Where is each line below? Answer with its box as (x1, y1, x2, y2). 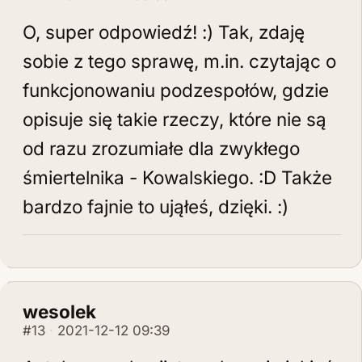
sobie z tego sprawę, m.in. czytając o (23, 50, 336, 72)
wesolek (23, 301, 96, 322)
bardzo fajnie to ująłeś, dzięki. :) (23, 196, 288, 217)
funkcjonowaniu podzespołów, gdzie (23, 79, 329, 101)
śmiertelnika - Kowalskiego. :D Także (23, 166, 332, 188)
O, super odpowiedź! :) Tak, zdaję (23, 21, 305, 43)
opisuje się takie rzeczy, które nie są (23, 108, 326, 130)
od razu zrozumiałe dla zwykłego (23, 137, 300, 159)
